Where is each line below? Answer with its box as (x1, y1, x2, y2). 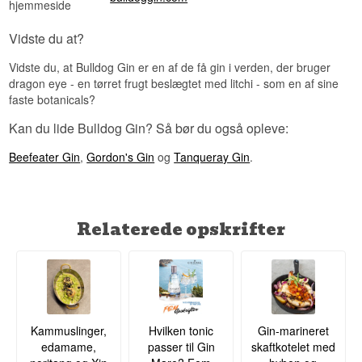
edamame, (41, 339, 97, 356)
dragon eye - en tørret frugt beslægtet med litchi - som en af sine (9, 75, 339, 92)
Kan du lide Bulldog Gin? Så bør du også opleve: (9, 119, 289, 138)
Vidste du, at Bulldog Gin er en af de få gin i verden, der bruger (9, 59, 331, 76)
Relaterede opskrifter (77, 217, 285, 243)
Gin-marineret (257, 322, 329, 339)
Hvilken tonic (149, 322, 213, 339)
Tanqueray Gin (174, 149, 250, 166)
